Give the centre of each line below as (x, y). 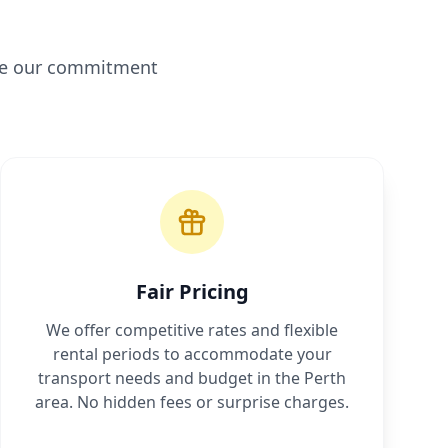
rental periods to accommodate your (192, 354)
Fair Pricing (192, 292)
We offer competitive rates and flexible (192, 330)
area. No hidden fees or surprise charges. (192, 402)
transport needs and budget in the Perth (192, 378)
